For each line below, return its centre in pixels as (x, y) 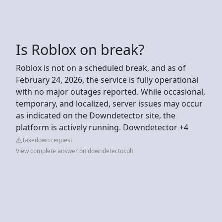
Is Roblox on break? (80, 49)
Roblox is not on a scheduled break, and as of (101, 68)
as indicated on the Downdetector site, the (96, 115)
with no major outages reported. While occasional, (111, 91)
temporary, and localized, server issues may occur (109, 103)
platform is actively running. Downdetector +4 (102, 127)
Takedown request (47, 140)
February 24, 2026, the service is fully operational (107, 80)
